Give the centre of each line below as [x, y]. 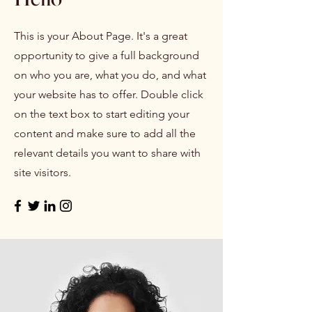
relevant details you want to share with [107, 153]
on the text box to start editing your [102, 114]
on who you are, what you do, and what [110, 75]
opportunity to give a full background [107, 55]
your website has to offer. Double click [109, 94]
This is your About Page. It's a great [101, 36]
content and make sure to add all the [105, 133]
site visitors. [42, 172]
